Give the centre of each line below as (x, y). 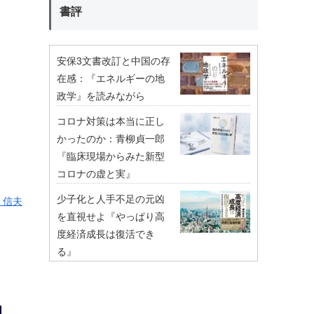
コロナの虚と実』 (96, 173)
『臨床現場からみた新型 (111, 156)
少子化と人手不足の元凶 (111, 199)
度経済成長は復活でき (106, 234)
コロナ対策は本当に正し (111, 121)
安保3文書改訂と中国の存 (114, 61)
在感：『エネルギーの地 (111, 78)
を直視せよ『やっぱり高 (111, 216)
